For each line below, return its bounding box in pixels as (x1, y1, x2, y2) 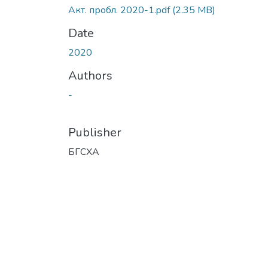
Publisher (68, 124, 121, 141)
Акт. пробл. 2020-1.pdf (68, 3, 172, 17)
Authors (68, 67, 112, 84)
